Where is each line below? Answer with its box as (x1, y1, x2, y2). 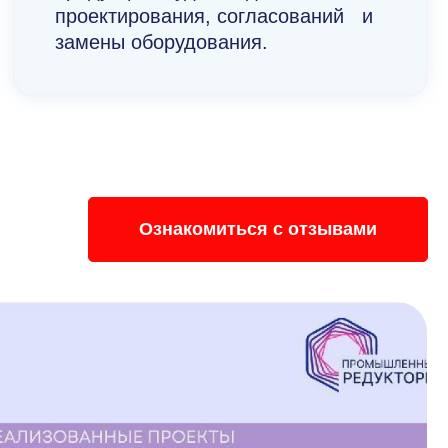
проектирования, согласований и (55, 5, 374, 28)
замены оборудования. (55, 31, 269, 54)
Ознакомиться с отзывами (139, 219, 377, 240)
